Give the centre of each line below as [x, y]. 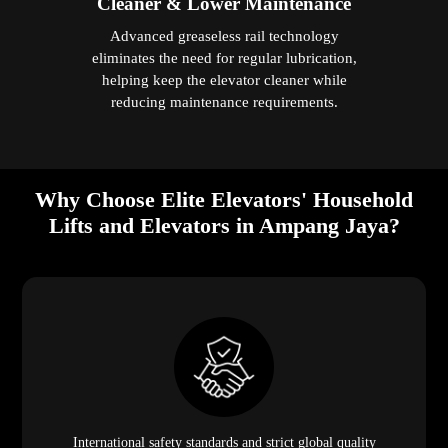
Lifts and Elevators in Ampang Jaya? [224, 225]
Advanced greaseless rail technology [224, 35]
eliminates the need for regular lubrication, [224, 57]
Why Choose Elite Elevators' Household [224, 199]
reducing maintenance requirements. [224, 101]
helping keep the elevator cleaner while [224, 79]
